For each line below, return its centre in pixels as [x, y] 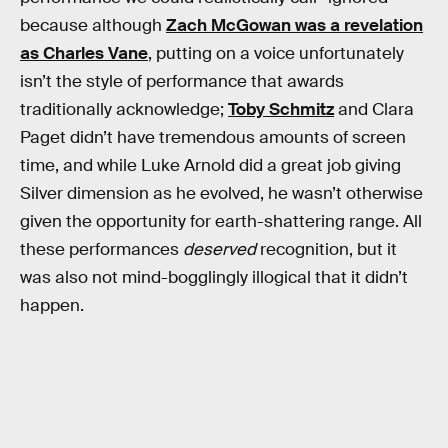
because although [93, 25]
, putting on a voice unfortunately [276, 53]
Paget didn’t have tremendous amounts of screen [213, 137]
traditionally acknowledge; [124, 109]
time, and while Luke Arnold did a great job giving [210, 165]
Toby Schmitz [281, 109]
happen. [52, 305]
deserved [219, 249]
